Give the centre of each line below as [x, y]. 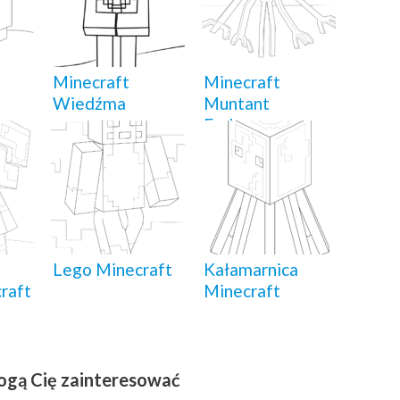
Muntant [237, 104]
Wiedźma [89, 104]
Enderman [242, 125]
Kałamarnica [251, 270]
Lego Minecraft [112, 270]
